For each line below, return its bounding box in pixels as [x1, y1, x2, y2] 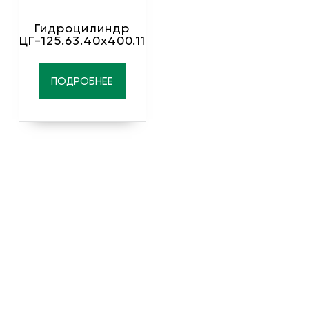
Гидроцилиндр [34, 20, 130, 35]
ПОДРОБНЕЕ [51, 74, 114, 88]
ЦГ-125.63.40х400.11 [19, 32, 146, 48]
